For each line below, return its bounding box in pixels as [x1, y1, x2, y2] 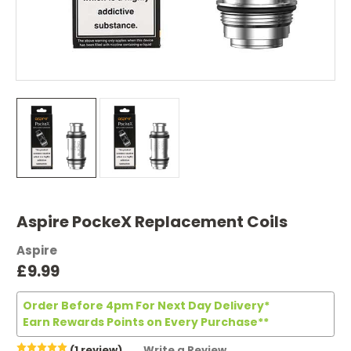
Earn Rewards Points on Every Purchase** [23, 313, 269, 330]
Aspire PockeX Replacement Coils [16, 211, 288, 233]
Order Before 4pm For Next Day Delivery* [23, 297, 270, 313]
